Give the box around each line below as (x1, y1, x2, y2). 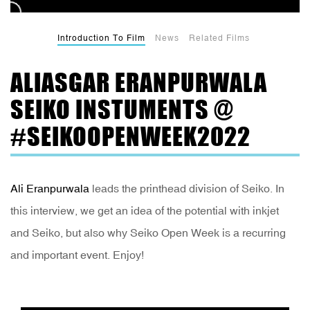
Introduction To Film (57, 33, 145, 44)
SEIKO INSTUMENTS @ (10, 94, 234, 125)
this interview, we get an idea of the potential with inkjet (10, 204, 279, 217)
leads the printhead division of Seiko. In (89, 182, 284, 195)
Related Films (188, 33, 250, 44)
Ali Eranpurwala (10, 182, 89, 195)
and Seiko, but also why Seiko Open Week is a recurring (10, 226, 286, 239)
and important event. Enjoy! (10, 248, 144, 262)
